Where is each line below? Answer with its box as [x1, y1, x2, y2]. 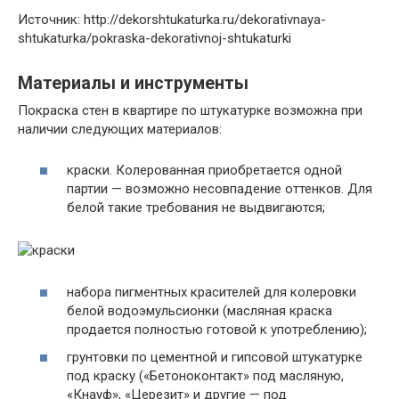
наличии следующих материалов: [18, 120, 222, 137]
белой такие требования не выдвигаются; [67, 199, 325, 216]
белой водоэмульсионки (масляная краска [67, 302, 332, 319]
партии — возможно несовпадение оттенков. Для [67, 181, 372, 197]
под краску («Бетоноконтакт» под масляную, [67, 368, 344, 384]
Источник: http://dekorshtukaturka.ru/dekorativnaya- [18, 11, 326, 28]
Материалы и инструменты [18, 72, 248, 94]
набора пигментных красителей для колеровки [67, 283, 356, 300]
